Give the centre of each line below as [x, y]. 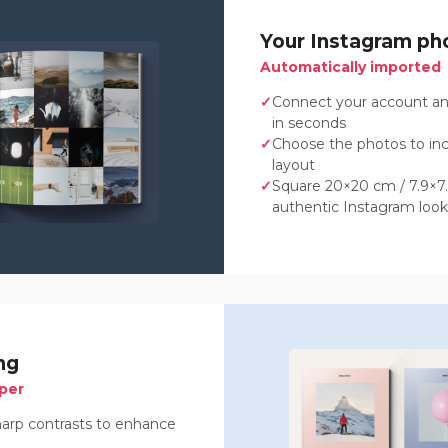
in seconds [309, 122]
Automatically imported [350, 66]
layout [293, 164]
